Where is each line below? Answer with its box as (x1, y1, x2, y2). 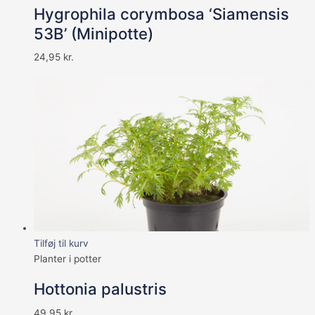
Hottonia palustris (34, 279, 167, 299)
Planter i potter (34, 252, 101, 264)
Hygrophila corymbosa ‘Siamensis (34, 4, 289, 23)
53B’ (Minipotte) (34, 23, 153, 43)
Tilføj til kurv (34, 237, 89, 249)
